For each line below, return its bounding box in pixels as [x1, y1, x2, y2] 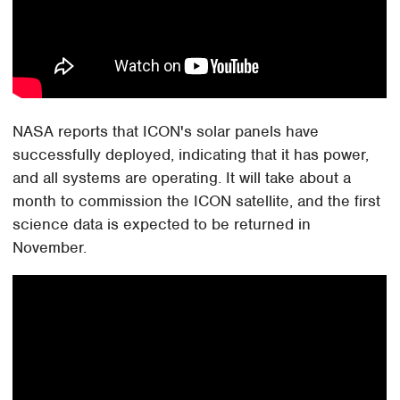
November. [12, 237, 87, 258]
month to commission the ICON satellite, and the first [12, 191, 381, 212]
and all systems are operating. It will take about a [12, 168, 352, 188]
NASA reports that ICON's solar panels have [12, 121, 320, 142]
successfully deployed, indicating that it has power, [12, 145, 370, 165]
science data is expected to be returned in [12, 214, 312, 235]
